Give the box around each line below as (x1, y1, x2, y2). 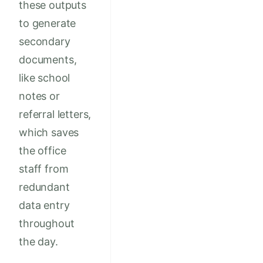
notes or (19, 90, 60, 103)
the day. (19, 235, 58, 248)
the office (19, 144, 66, 157)
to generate (19, 17, 76, 30)
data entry (19, 199, 70, 212)
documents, (19, 53, 77, 66)
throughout (19, 217, 75, 230)
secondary (19, 35, 70, 48)
